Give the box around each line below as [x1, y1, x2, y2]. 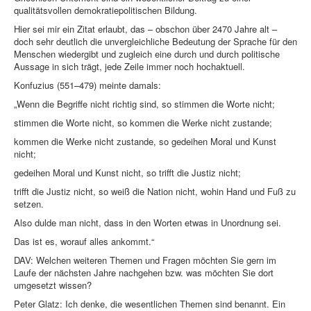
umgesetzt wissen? [14, 278, 92, 292]
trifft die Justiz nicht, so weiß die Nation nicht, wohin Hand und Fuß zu [14, 185, 296, 199]
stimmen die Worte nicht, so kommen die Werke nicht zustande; [14, 116, 272, 130]
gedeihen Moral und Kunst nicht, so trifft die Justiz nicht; [14, 166, 241, 180]
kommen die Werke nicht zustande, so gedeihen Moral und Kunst [14, 135, 276, 149]
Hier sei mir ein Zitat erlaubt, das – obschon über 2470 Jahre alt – [14, 22, 277, 36]
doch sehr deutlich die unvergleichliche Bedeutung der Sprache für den [14, 35, 297, 49]
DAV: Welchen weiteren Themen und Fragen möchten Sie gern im [14, 253, 276, 267]
